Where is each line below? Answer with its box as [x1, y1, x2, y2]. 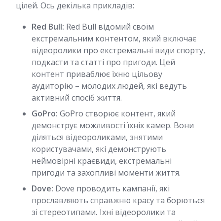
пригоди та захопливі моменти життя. [32, 167, 181, 178]
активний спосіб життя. [32, 92, 122, 103]
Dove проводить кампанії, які [53, 183, 170, 194]
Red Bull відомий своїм [64, 21, 154, 32]
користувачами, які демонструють [32, 144, 166, 154]
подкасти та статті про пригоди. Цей [32, 57, 175, 68]
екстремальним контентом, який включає [32, 33, 196, 44]
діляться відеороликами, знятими [32, 132, 163, 143]
